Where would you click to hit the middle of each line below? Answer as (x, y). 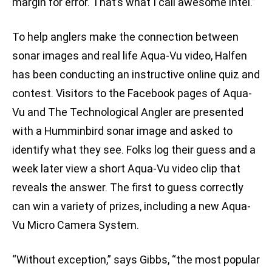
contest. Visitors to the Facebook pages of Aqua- (132, 93)
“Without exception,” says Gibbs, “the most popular (136, 260)
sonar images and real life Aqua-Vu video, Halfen (130, 56)
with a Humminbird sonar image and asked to (122, 131)
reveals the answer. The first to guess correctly (128, 188)
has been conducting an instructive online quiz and (136, 75)
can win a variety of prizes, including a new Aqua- (131, 206)
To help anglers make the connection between (125, 37)
